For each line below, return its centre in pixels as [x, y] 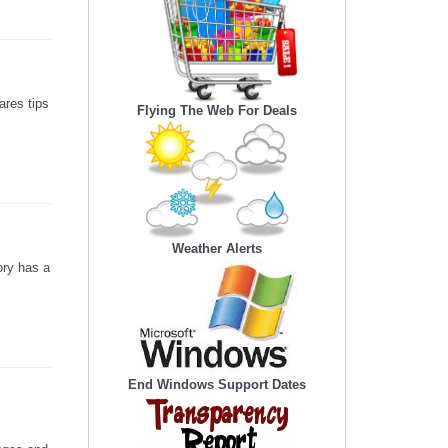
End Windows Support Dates [217, 385]
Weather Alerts [217, 249]
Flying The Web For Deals [217, 111]
